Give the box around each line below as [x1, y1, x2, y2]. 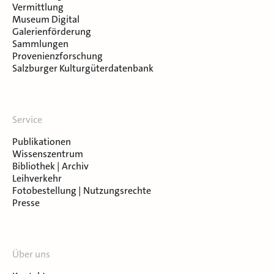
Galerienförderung [12, 24, 91, 38]
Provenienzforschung [12, 49, 103, 62]
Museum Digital [12, 12, 80, 26]
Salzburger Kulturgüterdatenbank [12, 61, 154, 75]
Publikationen [12, 135, 71, 148]
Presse [12, 196, 40, 209]
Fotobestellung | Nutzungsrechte [12, 183, 151, 197]
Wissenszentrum [12, 147, 83, 160]
